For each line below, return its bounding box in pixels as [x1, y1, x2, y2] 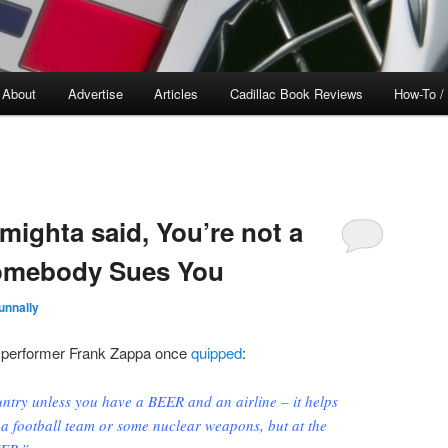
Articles [154, 84, 199, 104]
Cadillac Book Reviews [229, 84, 363, 104]
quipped [191, 341, 242, 363]
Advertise [67, 84, 123, 104]
